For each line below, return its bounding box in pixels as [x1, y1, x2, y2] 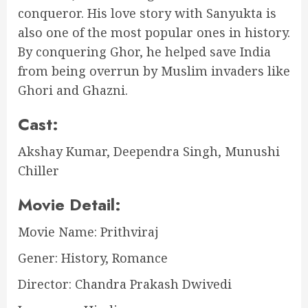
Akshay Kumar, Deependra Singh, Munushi [18, 142, 280, 159]
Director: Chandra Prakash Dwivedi [18, 275, 232, 292]
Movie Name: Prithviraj [18, 223, 159, 240]
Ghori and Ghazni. [18, 81, 128, 98]
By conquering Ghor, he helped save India [18, 43, 271, 60]
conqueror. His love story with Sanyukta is [18, 4, 276, 21]
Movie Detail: [18, 192, 121, 217]
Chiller [18, 162, 59, 179]
